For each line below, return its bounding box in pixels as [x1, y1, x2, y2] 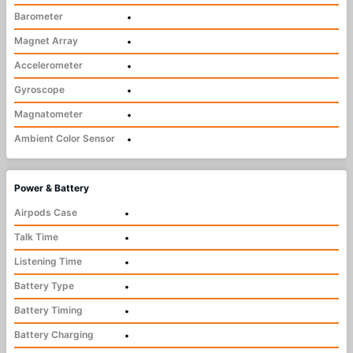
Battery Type [14, 279, 74, 292]
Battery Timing [14, 303, 83, 316]
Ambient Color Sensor [14, 132, 115, 144]
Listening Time [14, 255, 82, 267]
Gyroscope [14, 83, 65, 95]
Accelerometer [14, 58, 83, 71]
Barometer [14, 9, 63, 22]
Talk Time [14, 230, 58, 243]
